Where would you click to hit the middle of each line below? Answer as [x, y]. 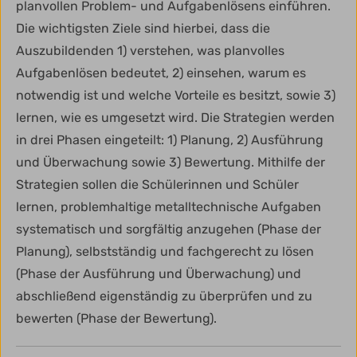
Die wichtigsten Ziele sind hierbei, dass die [143, 28]
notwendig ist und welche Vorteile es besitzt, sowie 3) [176, 95]
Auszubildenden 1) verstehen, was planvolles [150, 50]
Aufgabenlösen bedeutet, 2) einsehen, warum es [161, 73]
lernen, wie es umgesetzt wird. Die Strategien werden [175, 117]
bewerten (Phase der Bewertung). [116, 318]
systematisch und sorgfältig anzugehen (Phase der [169, 229]
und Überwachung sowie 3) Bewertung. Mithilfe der [171, 162]
